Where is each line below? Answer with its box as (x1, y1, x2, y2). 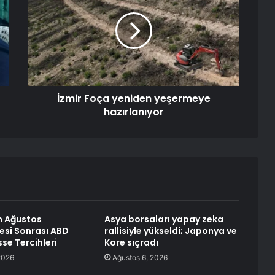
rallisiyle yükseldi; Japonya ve (104, 225, 237, 238)
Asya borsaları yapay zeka (104, 213, 223, 226)
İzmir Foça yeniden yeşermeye (56, 91, 211, 106)
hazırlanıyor (103, 105, 164, 120)
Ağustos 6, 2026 (112, 253, 168, 263)
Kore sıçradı (104, 236, 158, 249)
